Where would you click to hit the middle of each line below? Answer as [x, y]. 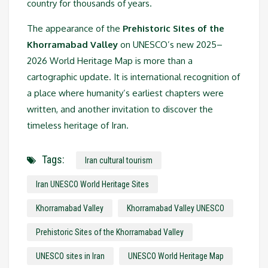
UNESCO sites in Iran [70, 256]
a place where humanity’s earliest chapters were [125, 93]
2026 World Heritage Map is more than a [110, 61]
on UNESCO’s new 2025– [170, 45]
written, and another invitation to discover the [120, 109]
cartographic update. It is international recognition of [133, 77]
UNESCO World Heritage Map [176, 256]
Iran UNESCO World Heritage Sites [92, 185]
